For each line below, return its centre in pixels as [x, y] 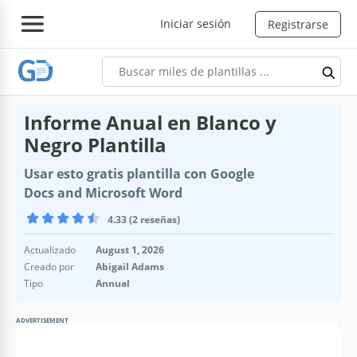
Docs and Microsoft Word [103, 192]
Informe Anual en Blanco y [150, 122]
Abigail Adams [130, 266]
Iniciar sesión [196, 23]
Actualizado [50, 249]
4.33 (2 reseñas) [144, 219]
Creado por [49, 266]
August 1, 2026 [130, 249]
